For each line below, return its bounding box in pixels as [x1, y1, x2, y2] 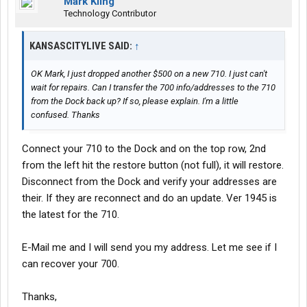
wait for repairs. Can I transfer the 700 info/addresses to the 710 [31, 82, 275, 93]
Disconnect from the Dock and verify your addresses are [22, 175, 277, 188]
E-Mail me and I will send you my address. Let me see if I [22, 241, 277, 254]
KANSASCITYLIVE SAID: [29, 40, 134, 52]
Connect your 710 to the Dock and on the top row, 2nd [22, 143, 266, 155]
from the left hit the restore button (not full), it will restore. [22, 159, 284, 171]
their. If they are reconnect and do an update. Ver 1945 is [22, 192, 277, 204]
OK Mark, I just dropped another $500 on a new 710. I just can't [31, 69, 267, 79]
